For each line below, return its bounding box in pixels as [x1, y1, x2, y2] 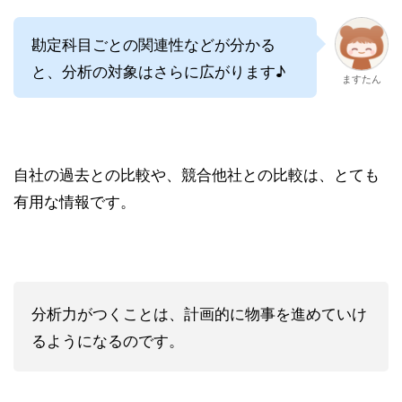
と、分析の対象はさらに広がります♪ [31, 59, 285, 83]
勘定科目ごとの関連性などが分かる [31, 32, 275, 56]
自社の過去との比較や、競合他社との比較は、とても [13, 162, 380, 186]
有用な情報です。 [13, 189, 135, 213]
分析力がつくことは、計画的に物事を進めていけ [31, 301, 367, 325]
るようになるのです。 [31, 328, 184, 352]
